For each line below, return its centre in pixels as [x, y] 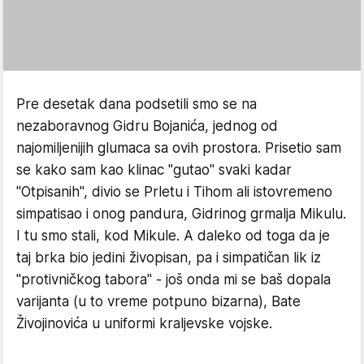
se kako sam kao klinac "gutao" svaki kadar [154, 170]
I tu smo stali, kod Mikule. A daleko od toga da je [173, 236]
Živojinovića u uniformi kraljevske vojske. [144, 323]
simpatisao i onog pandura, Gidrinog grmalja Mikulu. [181, 214]
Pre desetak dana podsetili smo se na [136, 104]
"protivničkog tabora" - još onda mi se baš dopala [173, 279]
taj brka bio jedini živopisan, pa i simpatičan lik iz [169, 258]
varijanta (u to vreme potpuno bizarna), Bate [158, 301]
